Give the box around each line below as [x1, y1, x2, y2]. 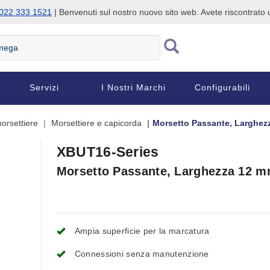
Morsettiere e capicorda [51, 118, 142, 128]
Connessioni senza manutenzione [74, 249, 209, 259]
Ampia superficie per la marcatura [74, 226, 210, 236]
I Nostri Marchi [101, 83, 166, 92]
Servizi [30, 83, 60, 92]
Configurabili [194, 83, 250, 92]
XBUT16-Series [56, 144, 159, 160]
